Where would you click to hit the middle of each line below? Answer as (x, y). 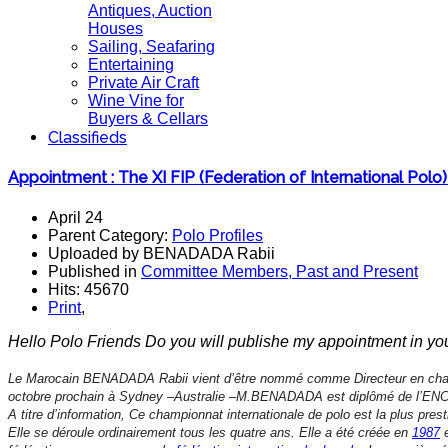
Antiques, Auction (150, 10)
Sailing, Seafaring (151, 46)
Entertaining (131, 64)
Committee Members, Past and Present (279, 271)
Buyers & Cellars (148, 118)
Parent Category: (110, 235)
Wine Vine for (136, 100)
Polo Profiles (217, 235)
